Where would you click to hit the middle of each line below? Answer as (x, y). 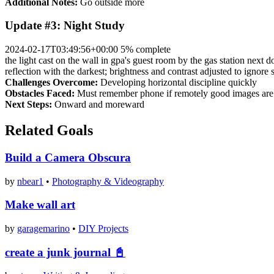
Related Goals (49, 130)
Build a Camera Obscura (68, 157)
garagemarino (43, 228)
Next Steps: (28, 105)
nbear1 (30, 181)
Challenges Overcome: (51, 83)
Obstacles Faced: (40, 94)
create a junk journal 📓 (65, 252)
